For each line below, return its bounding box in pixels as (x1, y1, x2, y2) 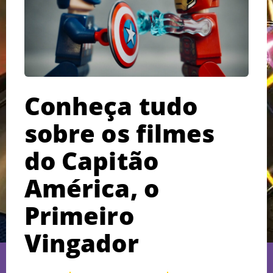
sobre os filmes (24, 116, 215, 150)
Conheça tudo (24, 88, 197, 122)
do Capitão (24, 143, 158, 177)
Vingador (24, 225, 139, 260)
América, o (24, 171, 159, 205)
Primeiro (24, 198, 134, 232)
